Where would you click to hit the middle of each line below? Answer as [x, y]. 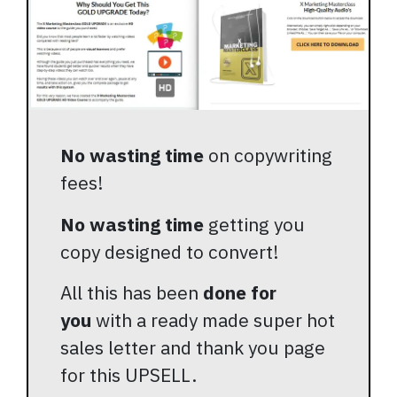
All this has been [132, 293]
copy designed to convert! [170, 251]
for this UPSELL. [128, 375]
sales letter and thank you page [193, 348]
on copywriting [270, 155]
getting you [257, 224]
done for [240, 293]
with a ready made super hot [215, 320]
